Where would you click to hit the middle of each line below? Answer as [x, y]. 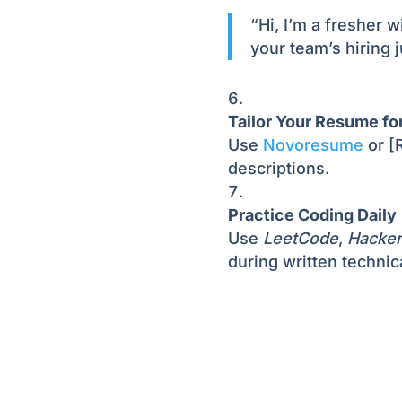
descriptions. [278, 168]
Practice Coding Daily [312, 214]
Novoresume [313, 144]
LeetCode [300, 238]
